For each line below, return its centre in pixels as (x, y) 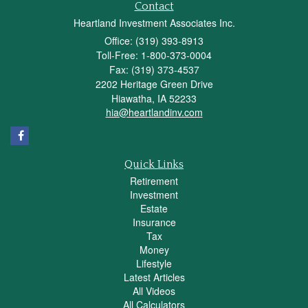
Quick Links (154, 165)
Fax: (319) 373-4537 (154, 70)
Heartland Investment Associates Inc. (154, 23)
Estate (154, 209)
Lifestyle (154, 264)
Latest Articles (154, 277)
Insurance (154, 222)
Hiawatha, (133, 99)
